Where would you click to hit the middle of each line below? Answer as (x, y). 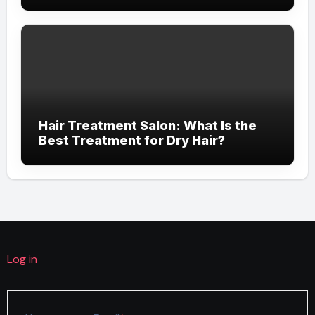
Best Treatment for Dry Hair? (131, 140)
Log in (22, 259)
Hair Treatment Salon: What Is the (147, 125)
